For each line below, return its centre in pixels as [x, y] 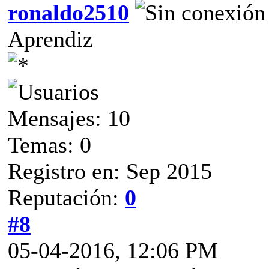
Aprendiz [50, 39]
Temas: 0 [50, 144]
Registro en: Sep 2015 [110, 171]
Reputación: [66, 197]
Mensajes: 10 [69, 118]
